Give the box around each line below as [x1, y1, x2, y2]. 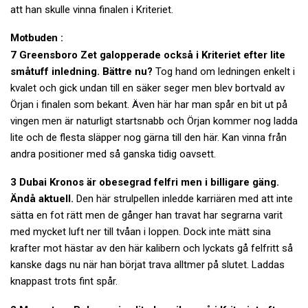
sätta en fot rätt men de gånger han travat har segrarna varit [10, 209, 283, 222]
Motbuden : [10, 32, 63, 45]
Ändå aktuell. [10, 192, 74, 206]
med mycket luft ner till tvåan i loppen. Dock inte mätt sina [10, 225, 271, 239]
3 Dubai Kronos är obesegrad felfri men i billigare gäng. [10, 176, 279, 189]
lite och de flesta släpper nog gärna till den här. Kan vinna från [10, 131, 287, 144]
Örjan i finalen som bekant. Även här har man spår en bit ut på [10, 98, 287, 111]
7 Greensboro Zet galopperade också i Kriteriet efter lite [10, 48, 285, 61]
